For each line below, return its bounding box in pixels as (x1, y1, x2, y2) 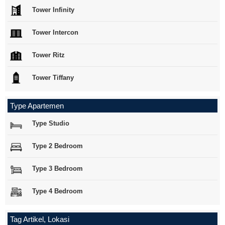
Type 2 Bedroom (32, 142, 83, 150)
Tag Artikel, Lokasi (10, 215, 69, 224)
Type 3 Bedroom (32, 164, 83, 172)
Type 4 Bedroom (32, 187, 83, 195)
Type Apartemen (10, 101, 64, 110)
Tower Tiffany (32, 73, 74, 81)
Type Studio (32, 119, 69, 127)
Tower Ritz (32, 51, 65, 59)
